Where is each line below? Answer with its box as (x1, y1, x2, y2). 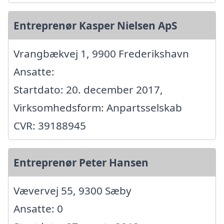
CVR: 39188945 (13, 118, 86, 133)
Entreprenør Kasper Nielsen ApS (13, 18, 177, 33)
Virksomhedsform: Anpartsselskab (13, 100, 182, 115)
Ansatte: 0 (13, 201, 63, 216)
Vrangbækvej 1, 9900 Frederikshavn (13, 46, 189, 61)
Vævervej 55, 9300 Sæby (13, 183, 131, 198)
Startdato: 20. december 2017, (13, 82, 163, 97)
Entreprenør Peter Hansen (13, 155, 148, 170)
